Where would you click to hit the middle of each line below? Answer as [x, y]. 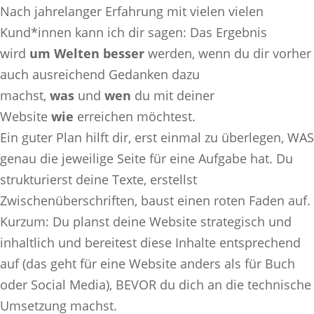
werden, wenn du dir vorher [228, 53]
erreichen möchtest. [135, 116]
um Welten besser [87, 53]
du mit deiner [173, 95]
